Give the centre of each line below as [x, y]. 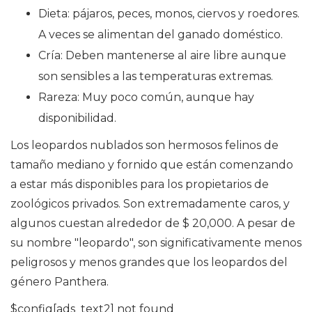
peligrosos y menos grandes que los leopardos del [149, 262]
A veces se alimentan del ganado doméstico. [161, 34]
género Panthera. [60, 281]
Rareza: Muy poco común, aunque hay [146, 97]
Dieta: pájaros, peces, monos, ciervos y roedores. [169, 13]
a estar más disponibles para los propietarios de [140, 184]
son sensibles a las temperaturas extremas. [156, 76]
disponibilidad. [77, 118]
